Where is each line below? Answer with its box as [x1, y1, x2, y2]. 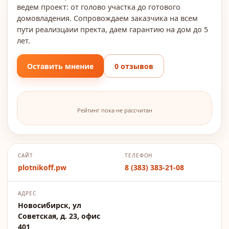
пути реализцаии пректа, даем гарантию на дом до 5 [17, 24, 208, 34]
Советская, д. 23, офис [18, 211, 100, 221]
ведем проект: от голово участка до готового [17, 2, 180, 12]
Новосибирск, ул [18, 200, 81, 210]
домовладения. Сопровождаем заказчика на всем [17, 13, 198, 23]
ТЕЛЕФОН [125, 152, 153, 159]
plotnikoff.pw [18, 163, 66, 172]
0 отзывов [114, 61, 153, 71]
